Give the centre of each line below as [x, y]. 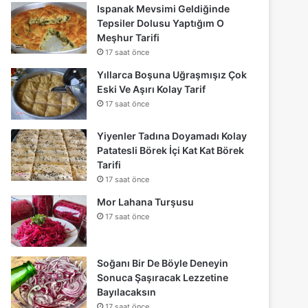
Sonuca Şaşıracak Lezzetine [163, 278]
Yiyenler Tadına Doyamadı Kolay [172, 136]
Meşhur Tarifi [129, 38]
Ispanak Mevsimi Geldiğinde [164, 9]
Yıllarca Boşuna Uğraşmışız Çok [172, 75]
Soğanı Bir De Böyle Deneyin [163, 263]
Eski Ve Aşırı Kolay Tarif [152, 89]
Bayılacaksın [127, 292]
